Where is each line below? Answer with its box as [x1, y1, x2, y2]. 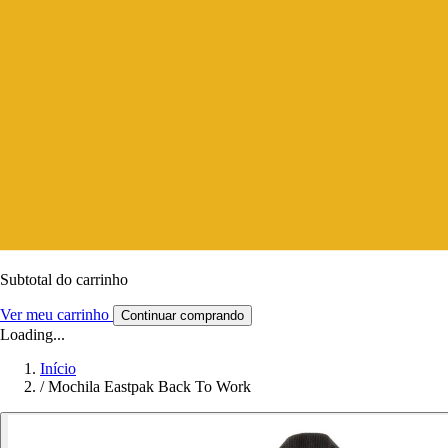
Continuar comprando [121, 307, 244, 323]
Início [40, 359, 76, 377]
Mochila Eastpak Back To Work [48, 377, 251, 395]
